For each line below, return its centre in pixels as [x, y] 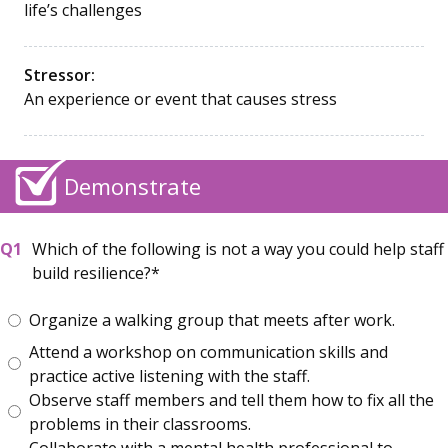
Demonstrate [132, 185]
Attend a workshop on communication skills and [208, 351]
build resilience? [91, 272]
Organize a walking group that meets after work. [212, 320]
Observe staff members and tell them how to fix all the [231, 399]
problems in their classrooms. [140, 423]
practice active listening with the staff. [169, 375]
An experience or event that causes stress [180, 98]
